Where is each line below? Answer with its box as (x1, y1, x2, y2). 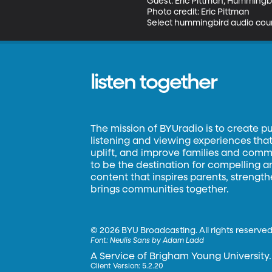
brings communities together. (90, 185, 229, 195)
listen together (90, 72, 217, 93)
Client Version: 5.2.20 (90, 263, 164, 270)
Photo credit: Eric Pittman (146, 7, 250, 16)
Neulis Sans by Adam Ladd (110, 237, 205, 245)
